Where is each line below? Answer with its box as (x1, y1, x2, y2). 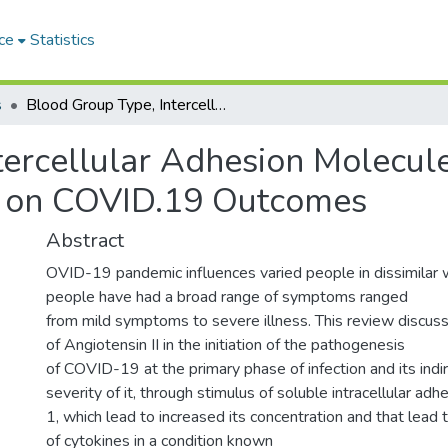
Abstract (46, 227, 124, 254)
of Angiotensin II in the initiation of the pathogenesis (46, 334, 405, 356)
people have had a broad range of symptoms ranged (46, 286, 408, 308)
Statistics (30, 29, 96, 51)
